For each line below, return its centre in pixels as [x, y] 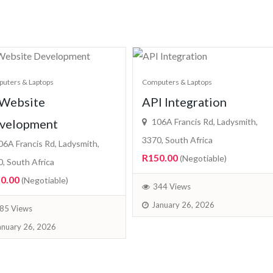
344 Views [172, 187]
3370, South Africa [177, 140]
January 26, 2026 [183, 205]
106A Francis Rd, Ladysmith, [204, 122]
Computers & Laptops [177, 82]
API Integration [184, 102]
